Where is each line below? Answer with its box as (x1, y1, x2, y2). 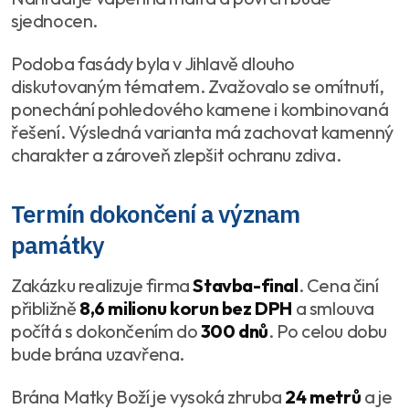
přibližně (11, 297, 79, 320)
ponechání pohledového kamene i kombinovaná (11, 98, 389, 121)
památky (11, 229, 105, 261)
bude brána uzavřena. (11, 342, 184, 366)
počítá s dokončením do (11, 320, 201, 343)
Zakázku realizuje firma (11, 274, 194, 298)
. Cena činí (298, 274, 379, 298)
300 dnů (200, 320, 269, 343)
